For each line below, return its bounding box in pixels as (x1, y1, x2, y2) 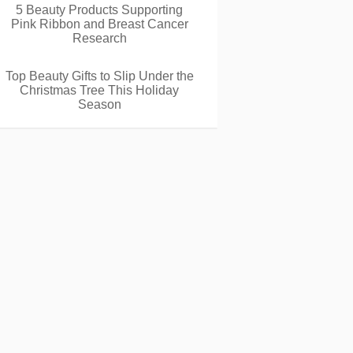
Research (72, 32, 127, 45)
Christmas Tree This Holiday (20, 84, 179, 97)
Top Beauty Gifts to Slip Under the (5, 69, 194, 83)
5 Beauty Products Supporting (16, 3, 183, 17)
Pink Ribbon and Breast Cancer (10, 17, 188, 31)
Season (77, 98, 121, 111)
